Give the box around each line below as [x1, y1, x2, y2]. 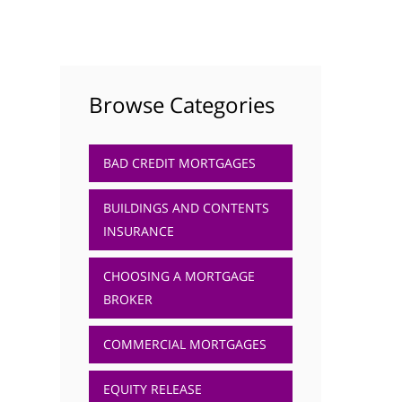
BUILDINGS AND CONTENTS [102, 199, 269, 216]
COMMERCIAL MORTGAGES [102, 336, 267, 353]
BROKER [102, 291, 153, 308]
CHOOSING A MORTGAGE [102, 267, 255, 284]
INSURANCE [102, 223, 174, 240]
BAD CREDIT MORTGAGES [102, 154, 256, 171]
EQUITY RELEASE [102, 380, 202, 398]
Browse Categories [88, 90, 275, 119]
